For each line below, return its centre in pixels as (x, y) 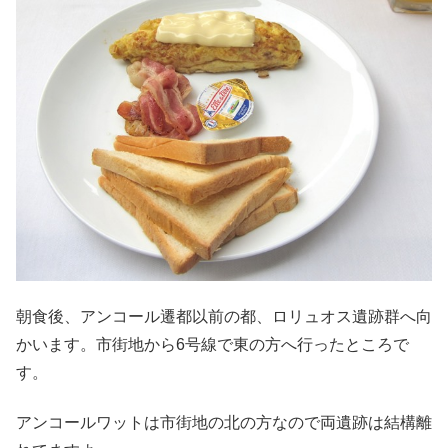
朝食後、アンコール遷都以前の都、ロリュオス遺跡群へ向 (224, 316)
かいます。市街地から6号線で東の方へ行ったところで (212, 344)
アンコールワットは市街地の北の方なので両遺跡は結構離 (224, 423)
